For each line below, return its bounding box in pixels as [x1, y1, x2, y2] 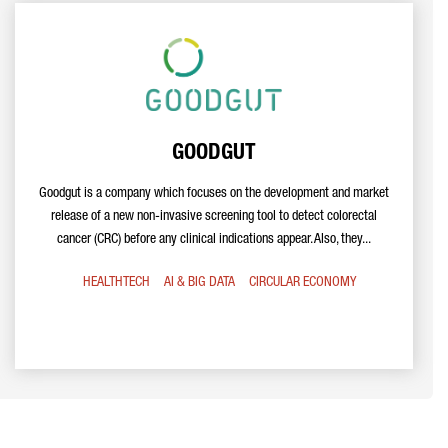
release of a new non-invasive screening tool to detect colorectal [51, 210, 377, 224]
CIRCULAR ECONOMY [248, 276, 356, 290]
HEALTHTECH [82, 276, 150, 290]
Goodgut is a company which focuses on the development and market [39, 187, 389, 201]
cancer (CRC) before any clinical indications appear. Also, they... [57, 233, 371, 247]
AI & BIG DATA [163, 276, 235, 290]
